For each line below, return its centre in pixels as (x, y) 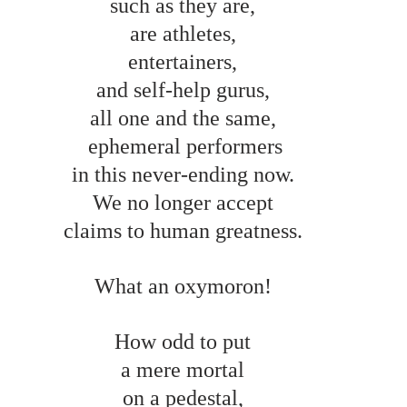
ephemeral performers (188, 146)
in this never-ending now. (185, 174)
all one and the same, (185, 118)
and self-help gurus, (185, 89)
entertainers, (185, 61)
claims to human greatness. (185, 230)
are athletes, (185, 33)
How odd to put (185, 341)
